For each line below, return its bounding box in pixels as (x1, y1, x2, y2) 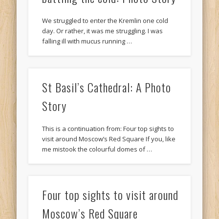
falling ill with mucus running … (42, 37, 132, 46)
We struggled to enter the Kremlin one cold (42, 16, 169, 25)
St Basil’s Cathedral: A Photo (42, 78, 172, 96)
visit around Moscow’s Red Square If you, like (42, 134, 176, 143)
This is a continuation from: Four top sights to (42, 124, 175, 133)
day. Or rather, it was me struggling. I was (42, 26, 163, 36)
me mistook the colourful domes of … (42, 144, 153, 153)
